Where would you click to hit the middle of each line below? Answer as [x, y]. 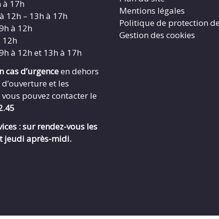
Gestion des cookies [157, 35]
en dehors [79, 71]
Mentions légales [152, 11]
